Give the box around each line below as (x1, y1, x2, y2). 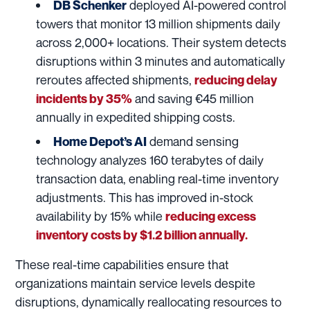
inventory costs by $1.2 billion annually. (36, 227, 248, 242)
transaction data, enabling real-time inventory (36, 170, 279, 186)
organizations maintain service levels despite (15, 275, 255, 291)
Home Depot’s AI (53, 134, 147, 149)
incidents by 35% (36, 91, 132, 106)
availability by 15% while (36, 208, 165, 224)
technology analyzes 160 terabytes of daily (36, 152, 264, 167)
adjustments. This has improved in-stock (36, 189, 253, 205)
